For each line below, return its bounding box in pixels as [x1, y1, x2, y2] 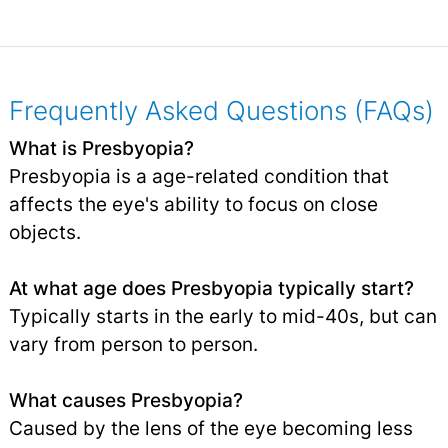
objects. [8, 219, 81, 244]
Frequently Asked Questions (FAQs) [8, 94, 434, 126]
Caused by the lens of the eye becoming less [8, 415, 413, 440]
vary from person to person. [8, 331, 258, 356]
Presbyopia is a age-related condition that [8, 163, 389, 188]
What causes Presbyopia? [8, 387, 243, 412]
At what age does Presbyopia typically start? [8, 275, 414, 300]
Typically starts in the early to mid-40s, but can [8, 303, 437, 328]
